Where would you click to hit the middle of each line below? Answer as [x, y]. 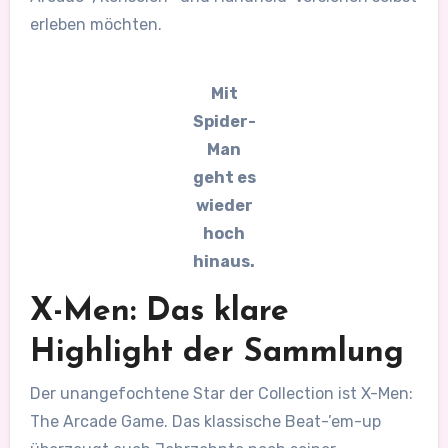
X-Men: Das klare [159, 311]
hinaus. [224, 261]
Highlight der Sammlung [216, 352]
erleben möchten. [95, 24]
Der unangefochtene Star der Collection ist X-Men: [221, 393]
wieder [224, 205]
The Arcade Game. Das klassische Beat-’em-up [205, 421]
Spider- [224, 121]
